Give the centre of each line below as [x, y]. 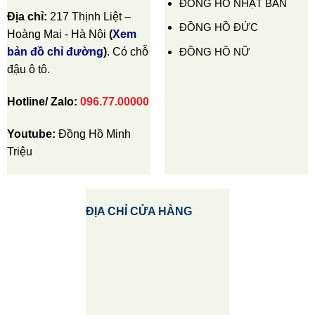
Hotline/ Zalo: [43, 101]
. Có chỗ [127, 52]
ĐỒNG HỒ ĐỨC [218, 27]
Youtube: [32, 134]
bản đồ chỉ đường [55, 52]
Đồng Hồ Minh [94, 134]
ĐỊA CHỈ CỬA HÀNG [139, 212]
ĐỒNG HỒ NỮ [214, 52]
